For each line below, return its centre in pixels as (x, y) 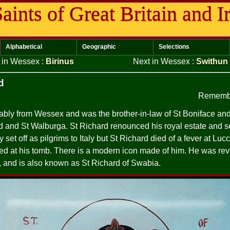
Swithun (212, 61)
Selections (174, 47)
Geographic (99, 47)
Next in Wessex (162, 61)
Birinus (60, 61)
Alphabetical (24, 47)
